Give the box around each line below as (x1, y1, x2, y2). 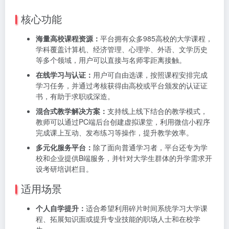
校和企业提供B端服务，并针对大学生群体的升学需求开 (36, 153, 212, 164)
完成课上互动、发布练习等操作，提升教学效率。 (36, 127, 193, 138)
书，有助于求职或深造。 (36, 91, 114, 102)
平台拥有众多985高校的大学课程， (100, 33, 213, 44)
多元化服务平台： (36, 142, 93, 153)
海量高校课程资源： (36, 33, 100, 44)
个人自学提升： (36, 203, 86, 214)
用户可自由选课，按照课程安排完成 (93, 70, 208, 80)
